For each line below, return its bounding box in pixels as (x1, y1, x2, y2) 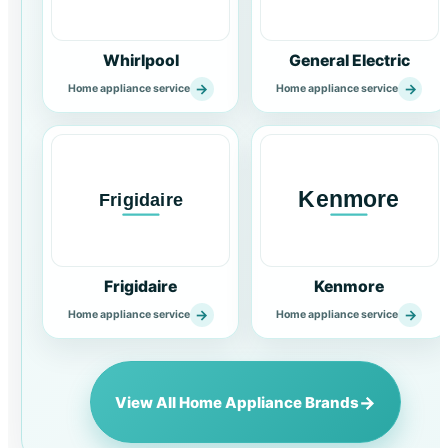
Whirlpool (102, 51, 179, 71)
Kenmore (314, 276, 385, 296)
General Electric (288, 51, 410, 71)
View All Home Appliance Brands (114, 392, 359, 412)
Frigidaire (104, 276, 178, 296)
